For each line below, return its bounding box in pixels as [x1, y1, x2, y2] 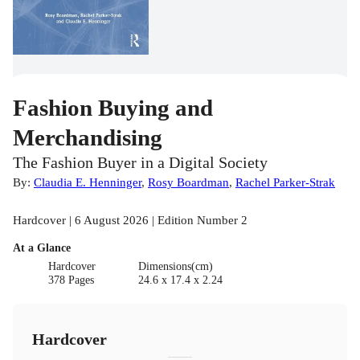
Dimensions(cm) [137, 260, 213, 272]
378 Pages [48, 273, 95, 286]
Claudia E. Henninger [34, 174, 141, 189]
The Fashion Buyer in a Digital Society [13, 153, 268, 171]
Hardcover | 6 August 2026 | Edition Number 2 [13, 212, 247, 227]
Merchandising [13, 124, 162, 150]
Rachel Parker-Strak [235, 174, 335, 189]
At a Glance [13, 241, 71, 254]
